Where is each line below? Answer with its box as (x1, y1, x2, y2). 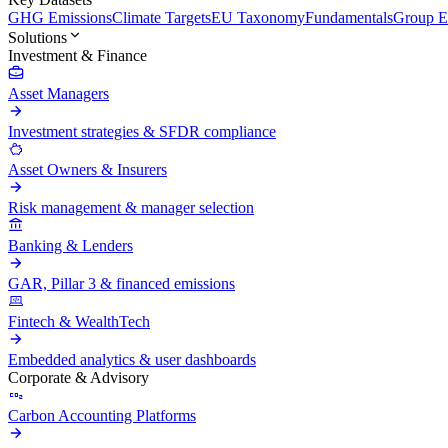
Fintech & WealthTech (8, 313, 150, 331)
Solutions (8, 29, 67, 47)
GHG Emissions (8, 9, 112, 27)
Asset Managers (8, 85, 109, 103)
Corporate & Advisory (8, 369, 149, 387)
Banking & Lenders (8, 237, 133, 255)
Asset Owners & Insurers (8, 161, 167, 179)
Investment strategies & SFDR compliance (8, 123, 276, 141)
